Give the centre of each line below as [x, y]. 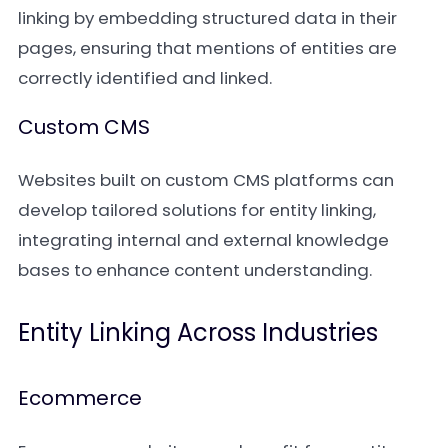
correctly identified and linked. [145, 78]
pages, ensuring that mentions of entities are [207, 48]
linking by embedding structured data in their [207, 18]
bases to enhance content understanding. [195, 270]
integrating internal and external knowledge [203, 240]
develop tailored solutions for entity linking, [197, 210]
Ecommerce [80, 398]
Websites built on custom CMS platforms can [206, 180]
